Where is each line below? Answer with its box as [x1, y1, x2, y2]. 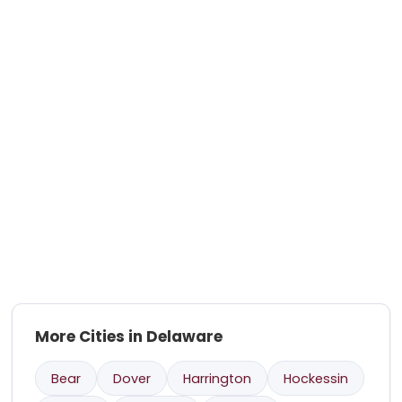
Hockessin [284, 369, 349, 388]
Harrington [183, 369, 252, 388]
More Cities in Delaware [35, 325, 223, 347]
